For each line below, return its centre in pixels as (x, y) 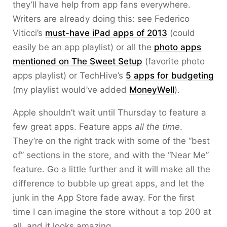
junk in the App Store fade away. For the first (104, 198)
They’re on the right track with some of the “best (111, 141)
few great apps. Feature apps (74, 127)
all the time (157, 127)
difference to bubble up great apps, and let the (108, 183)
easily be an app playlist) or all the (83, 47)
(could (181, 33)
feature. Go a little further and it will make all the (111, 169)
